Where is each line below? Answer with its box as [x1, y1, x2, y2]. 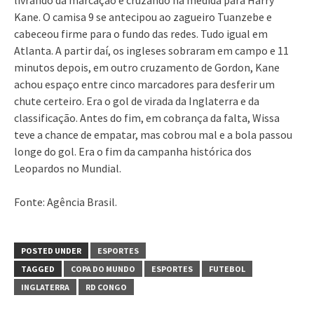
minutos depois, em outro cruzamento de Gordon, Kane [14, 60, 280, 74]
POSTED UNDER [21, 245, 81, 256]
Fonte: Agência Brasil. [14, 194, 117, 209]
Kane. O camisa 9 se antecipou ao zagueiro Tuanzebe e [14, 9, 272, 24]
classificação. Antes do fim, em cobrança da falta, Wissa [14, 110, 280, 125]
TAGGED [21, 263, 55, 274]
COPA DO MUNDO [71, 263, 135, 274]
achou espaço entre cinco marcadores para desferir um [14, 76, 275, 91]
